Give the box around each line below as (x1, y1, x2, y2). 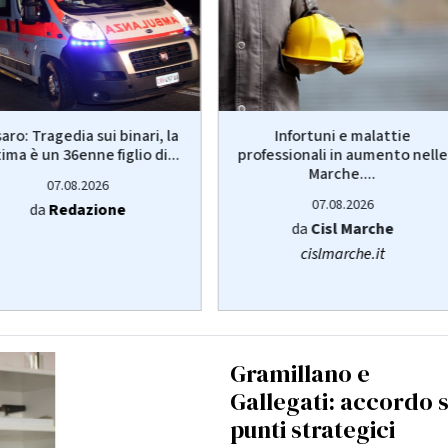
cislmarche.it (300, 242, 385, 265)
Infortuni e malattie (274, 124, 411, 147)
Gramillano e (230, 356, 370, 390)
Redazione (48, 198, 126, 221)
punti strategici (230, 412, 395, 446)
